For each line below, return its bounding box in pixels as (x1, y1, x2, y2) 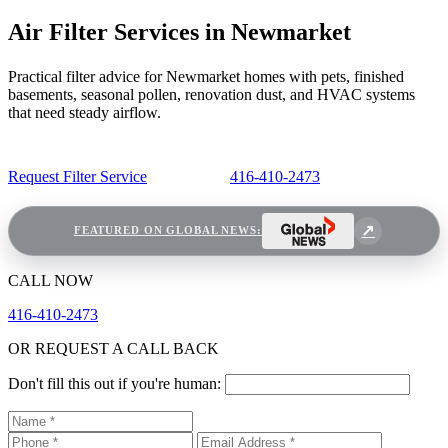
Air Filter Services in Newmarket (8, 18, 351, 45)
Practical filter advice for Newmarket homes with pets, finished (8, 67, 404, 85)
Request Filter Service (8, 167, 147, 185)
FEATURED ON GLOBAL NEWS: (73, 224, 262, 237)
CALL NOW (8, 272, 93, 290)
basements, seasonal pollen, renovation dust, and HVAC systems (8, 85, 415, 103)
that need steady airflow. (8, 103, 161, 121)
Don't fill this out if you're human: (8, 375, 225, 393)
